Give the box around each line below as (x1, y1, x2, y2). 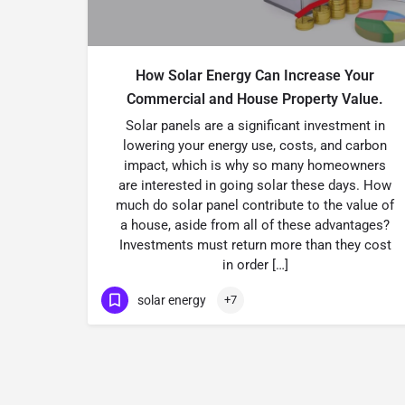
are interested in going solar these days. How (118, 177, 391, 193)
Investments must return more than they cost (118, 237, 391, 253)
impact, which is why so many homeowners (124, 157, 386, 174)
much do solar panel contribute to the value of (116, 197, 394, 213)
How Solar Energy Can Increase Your (136, 67, 374, 84)
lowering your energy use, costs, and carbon (123, 137, 387, 154)
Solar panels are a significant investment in (125, 118, 385, 134)
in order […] (221, 257, 288, 273)
